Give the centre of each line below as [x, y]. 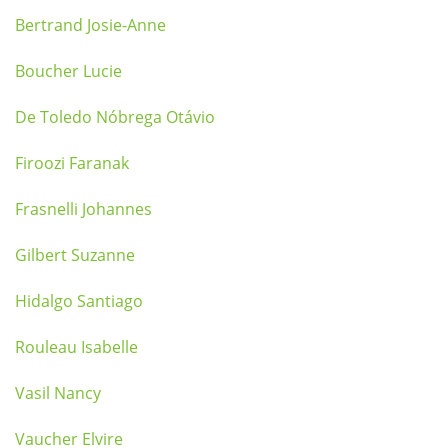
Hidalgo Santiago [79, 301]
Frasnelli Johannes [83, 209]
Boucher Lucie [68, 71]
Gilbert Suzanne [75, 255]
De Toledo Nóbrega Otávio [115, 117]
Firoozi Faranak [72, 163]
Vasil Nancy [58, 393]
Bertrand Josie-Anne [90, 25]
